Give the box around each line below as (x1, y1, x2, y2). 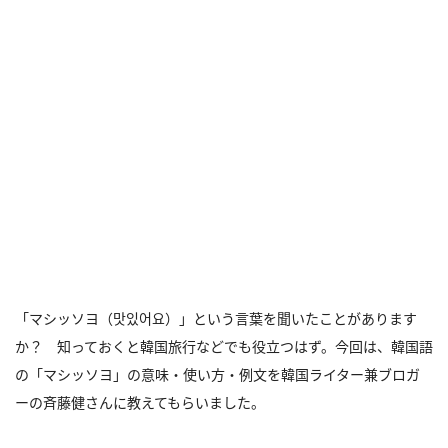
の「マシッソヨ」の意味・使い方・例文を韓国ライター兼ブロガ (15, 365, 420, 384)
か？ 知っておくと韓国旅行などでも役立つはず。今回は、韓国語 (15, 337, 433, 356)
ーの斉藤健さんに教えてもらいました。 (15, 393, 265, 412)
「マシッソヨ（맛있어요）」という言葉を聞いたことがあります (15, 309, 417, 328)
